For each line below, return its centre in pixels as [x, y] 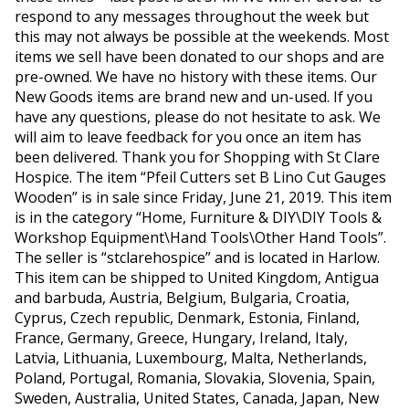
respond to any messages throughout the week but [191, 16]
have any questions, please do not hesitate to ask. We [197, 117]
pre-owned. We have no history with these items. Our [195, 77]
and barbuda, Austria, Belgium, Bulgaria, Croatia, [182, 298]
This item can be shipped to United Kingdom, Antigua [196, 278]
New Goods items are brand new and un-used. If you [193, 97]
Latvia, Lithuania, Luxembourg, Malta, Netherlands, [190, 358]
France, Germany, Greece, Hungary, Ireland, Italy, [181, 338]
